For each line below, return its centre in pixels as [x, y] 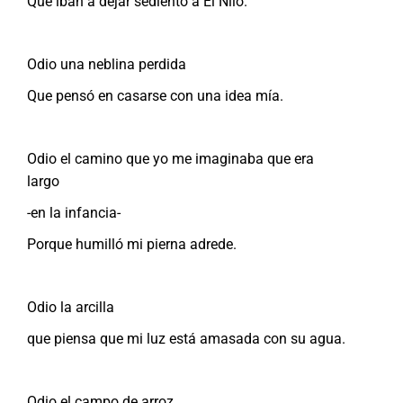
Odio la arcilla [71, 307]
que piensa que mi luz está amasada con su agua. [186, 338]
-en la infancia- [74, 212]
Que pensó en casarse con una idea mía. [155, 95]
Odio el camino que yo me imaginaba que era [170, 158]
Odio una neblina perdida [107, 64]
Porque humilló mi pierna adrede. [132, 244]
